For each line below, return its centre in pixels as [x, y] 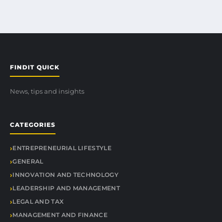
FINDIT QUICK [35, 67]
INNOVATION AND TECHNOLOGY [65, 175]
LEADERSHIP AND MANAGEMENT [66, 188]
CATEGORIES [33, 125]
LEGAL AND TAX [38, 201]
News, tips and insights [47, 91]
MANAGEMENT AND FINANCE [60, 215]
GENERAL [28, 161]
